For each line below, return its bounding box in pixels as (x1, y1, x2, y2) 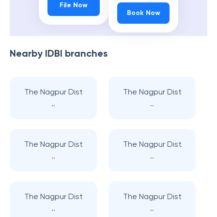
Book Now (126, 9, 160, 17)
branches (62, 47, 108, 59)
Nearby (10, 47, 45, 59)
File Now (60, 1, 88, 10)
